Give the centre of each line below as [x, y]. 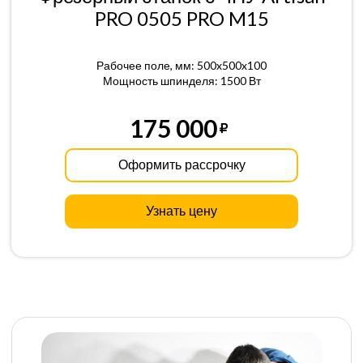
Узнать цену [181, 211]
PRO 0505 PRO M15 [181, 18]
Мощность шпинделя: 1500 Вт [181, 81]
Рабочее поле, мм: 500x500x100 [181, 65]
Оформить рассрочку [181, 165]
